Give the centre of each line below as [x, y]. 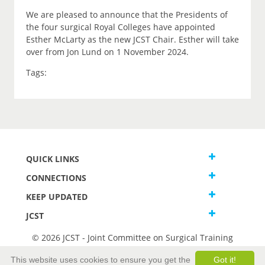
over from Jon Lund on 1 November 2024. [109, 52]
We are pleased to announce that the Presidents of [127, 15]
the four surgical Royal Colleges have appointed [121, 27]
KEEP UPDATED [57, 197]
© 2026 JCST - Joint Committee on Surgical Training [132, 238]
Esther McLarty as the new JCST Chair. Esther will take [132, 40]
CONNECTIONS [56, 178]
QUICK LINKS [53, 159]
